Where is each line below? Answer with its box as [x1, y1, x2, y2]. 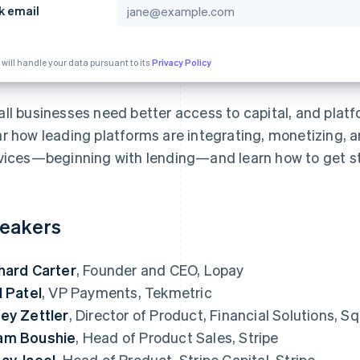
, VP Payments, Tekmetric [42, 282, 212, 301]
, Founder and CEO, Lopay [76, 260, 244, 279]
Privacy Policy [152, 56, 211, 68]
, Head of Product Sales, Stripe [76, 327, 279, 346]
